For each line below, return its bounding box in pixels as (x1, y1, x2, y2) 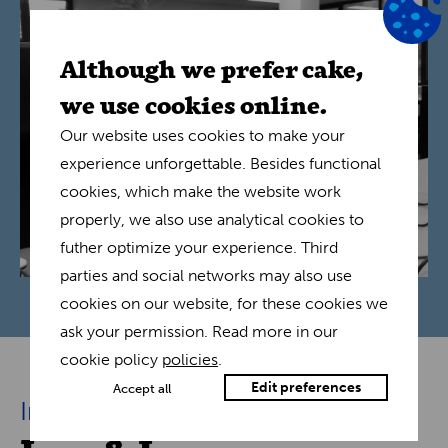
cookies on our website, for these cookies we (60, 294, 388, 313)
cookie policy (60, 350, 162, 369)
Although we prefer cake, (60, 50, 363, 85)
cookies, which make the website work (60, 182, 341, 201)
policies (162, 350, 218, 369)
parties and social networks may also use (60, 266, 352, 285)
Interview (20, 395, 128, 427)
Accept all (113, 379, 171, 396)
